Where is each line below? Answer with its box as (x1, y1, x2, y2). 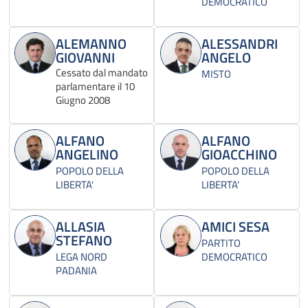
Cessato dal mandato (56, 65, 148, 81)
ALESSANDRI (201, 33, 278, 55)
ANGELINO (56, 144, 118, 166)
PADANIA (56, 263, 97, 279)
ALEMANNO (56, 33, 126, 55)
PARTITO (201, 235, 241, 252)
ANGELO (201, 47, 251, 69)
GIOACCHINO (201, 144, 277, 166)
